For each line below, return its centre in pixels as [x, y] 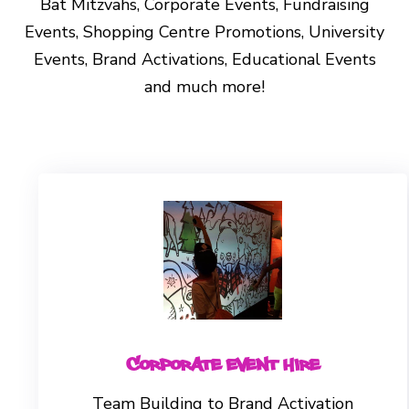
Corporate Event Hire [223, 362]
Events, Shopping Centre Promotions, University [204, 31]
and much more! [204, 86]
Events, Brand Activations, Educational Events [204, 59]
